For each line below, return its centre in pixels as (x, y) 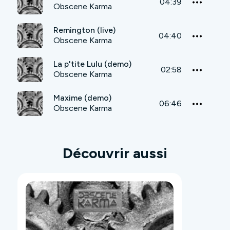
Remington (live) (84, 30)
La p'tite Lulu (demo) (92, 64)
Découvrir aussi (115, 153)
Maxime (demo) (82, 98)
